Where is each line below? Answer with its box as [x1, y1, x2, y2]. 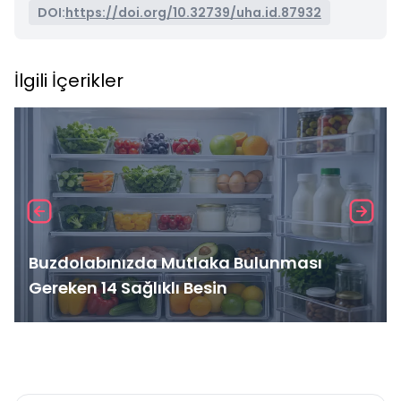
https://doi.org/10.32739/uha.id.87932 [65, 4, 321, 21]
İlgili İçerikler [14, 68, 124, 93]
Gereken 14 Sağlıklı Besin [29, 277, 227, 299]
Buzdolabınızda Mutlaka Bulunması [29, 252, 322, 274]
